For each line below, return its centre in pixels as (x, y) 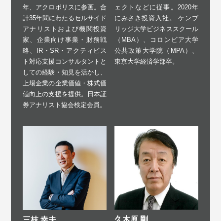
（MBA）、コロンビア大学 (156, 40)
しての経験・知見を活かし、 (65, 73)
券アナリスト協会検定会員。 (64, 105)
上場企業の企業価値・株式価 (65, 83)
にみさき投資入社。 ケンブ (156, 18)
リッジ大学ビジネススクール (156, 29)
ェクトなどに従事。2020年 (156, 7)
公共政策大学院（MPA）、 (156, 51)
